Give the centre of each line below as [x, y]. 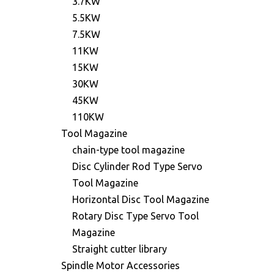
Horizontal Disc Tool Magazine [141, 199]
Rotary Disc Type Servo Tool [135, 216]
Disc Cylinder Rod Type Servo [137, 166]
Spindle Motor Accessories [120, 265]
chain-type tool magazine [128, 150]
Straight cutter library [120, 249]
